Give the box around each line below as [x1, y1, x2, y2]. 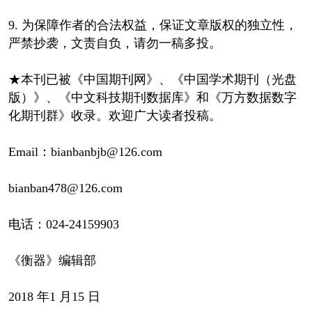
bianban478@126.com [8, 180, 123, 195]
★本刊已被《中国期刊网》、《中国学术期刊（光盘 [8, 72, 297, 86]
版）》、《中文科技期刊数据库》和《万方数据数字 [8, 90, 297, 104]
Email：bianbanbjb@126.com [8, 144, 162, 159]
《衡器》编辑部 [8, 253, 96, 267]
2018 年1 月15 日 [8, 289, 100, 304]
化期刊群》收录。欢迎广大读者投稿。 [8, 108, 221, 123]
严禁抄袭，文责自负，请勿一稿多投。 [8, 36, 221, 50]
